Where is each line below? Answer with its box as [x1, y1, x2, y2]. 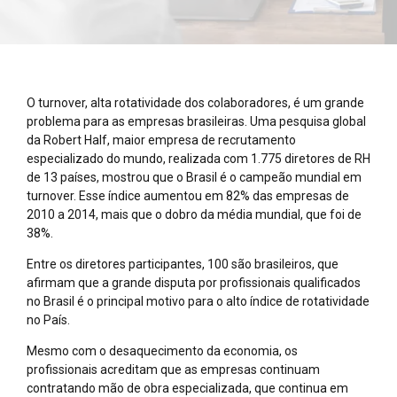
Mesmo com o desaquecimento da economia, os [27, 344, 298, 359]
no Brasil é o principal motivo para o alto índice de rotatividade [27, 294, 370, 309]
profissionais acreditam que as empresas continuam [27, 362, 320, 378]
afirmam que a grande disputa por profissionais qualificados [27, 276, 361, 291]
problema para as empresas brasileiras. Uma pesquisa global [27, 114, 366, 129]
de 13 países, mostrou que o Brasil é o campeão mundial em [27, 170, 362, 185]
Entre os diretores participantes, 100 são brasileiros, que [27, 257, 339, 272]
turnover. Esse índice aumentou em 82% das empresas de [27, 189, 349, 204]
